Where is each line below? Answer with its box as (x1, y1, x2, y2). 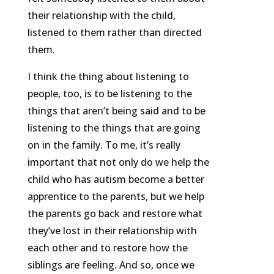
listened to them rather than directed (27, 26, 202, 40)
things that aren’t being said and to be (27, 104, 206, 118)
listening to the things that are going (27, 121, 201, 135)
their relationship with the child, (27, 9, 176, 23)
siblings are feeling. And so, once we (27, 258, 194, 272)
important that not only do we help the (27, 155, 209, 169)
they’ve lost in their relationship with (27, 224, 197, 238)
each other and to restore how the (27, 241, 188, 255)
